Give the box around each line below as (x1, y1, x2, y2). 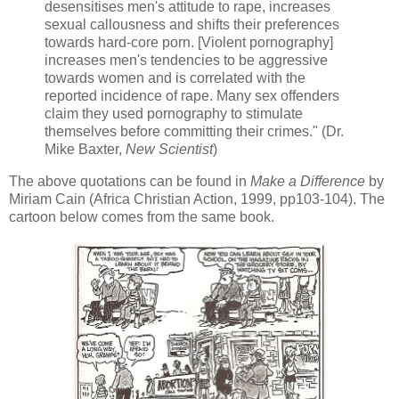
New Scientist (126, 142, 213, 158)
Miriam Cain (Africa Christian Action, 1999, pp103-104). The (9, 191, 385, 208)
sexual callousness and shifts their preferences (45, 17, 339, 33)
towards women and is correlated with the (45, 70, 305, 86)
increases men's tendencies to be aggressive (45, 53, 328, 69)
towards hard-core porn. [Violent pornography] (45, 35, 333, 51)
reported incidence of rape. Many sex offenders (45, 88, 339, 104)
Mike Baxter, (45, 142, 126, 158)
